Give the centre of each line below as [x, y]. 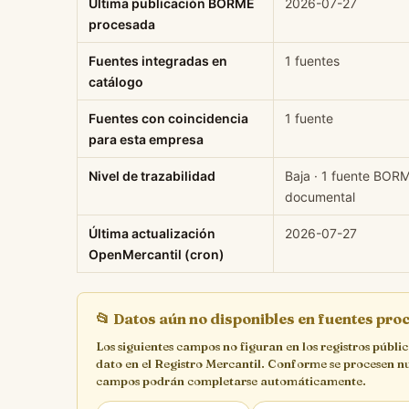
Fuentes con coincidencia [168, 118]
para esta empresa [146, 139]
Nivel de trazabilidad [152, 175]
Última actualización [152, 233]
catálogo [116, 81]
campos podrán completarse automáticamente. [231, 380]
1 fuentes [312, 60]
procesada [122, 24]
